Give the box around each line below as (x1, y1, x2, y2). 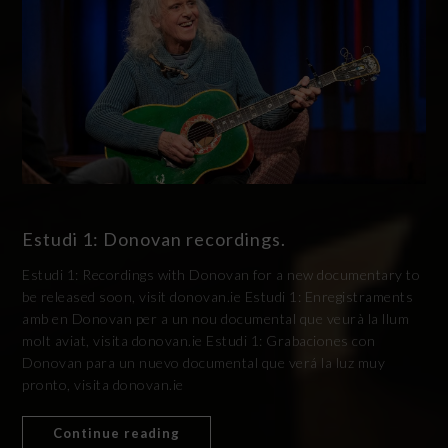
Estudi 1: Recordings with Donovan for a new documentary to (22, 265, 421, 283)
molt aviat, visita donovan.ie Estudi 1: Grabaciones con (22, 331, 376, 349)
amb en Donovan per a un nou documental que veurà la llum (22, 309, 410, 327)
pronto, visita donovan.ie (22, 375, 191, 393)
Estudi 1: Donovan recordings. (22, 227, 287, 250)
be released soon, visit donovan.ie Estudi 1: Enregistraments (22, 287, 414, 305)
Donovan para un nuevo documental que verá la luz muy (22, 353, 386, 371)
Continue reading (53, 424, 181, 441)
